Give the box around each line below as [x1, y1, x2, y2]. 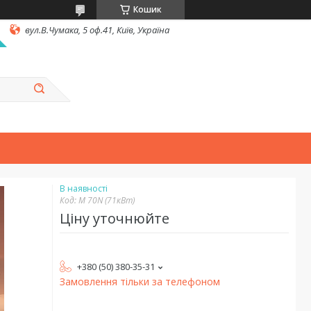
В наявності [60, 183, 108, 194]
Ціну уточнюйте [60, 209, 169, 228]
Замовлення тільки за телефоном [60, 275, 220, 289]
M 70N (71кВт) [78, 194, 135, 206]
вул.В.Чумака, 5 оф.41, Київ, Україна [25, 23, 169, 36]
